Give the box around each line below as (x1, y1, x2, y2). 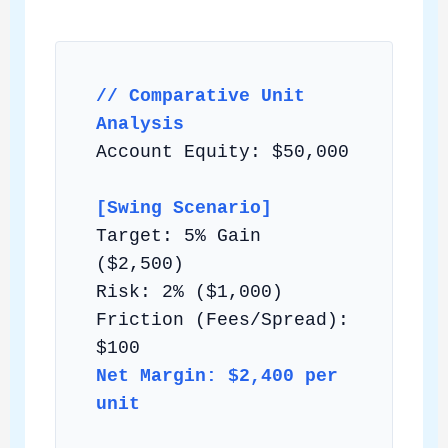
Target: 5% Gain (95, 225, 261, 246)
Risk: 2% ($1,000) (95, 281, 283, 302)
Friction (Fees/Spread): (95, 309, 349, 330)
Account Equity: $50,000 (95, 141, 349, 162)
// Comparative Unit (95, 85, 305, 106)
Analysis (95, 113, 184, 134)
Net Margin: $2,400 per (95, 365, 338, 386)
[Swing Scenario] (95, 197, 272, 218)
